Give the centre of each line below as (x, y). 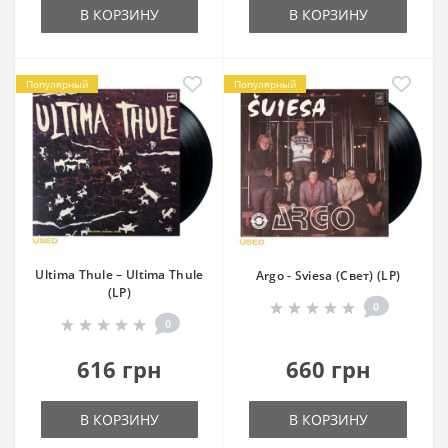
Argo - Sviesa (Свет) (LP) (328, 275)
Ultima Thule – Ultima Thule (119, 274)
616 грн (119, 369)
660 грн (328, 369)
